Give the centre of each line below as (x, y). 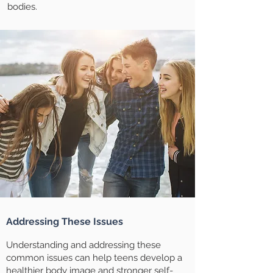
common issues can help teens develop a (94, 258)
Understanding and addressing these (83, 245)
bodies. (22, 7)
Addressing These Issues (65, 222)
